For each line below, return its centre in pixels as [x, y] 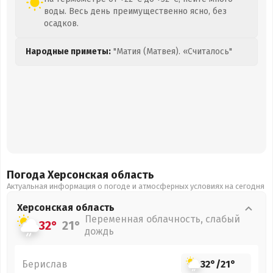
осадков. [61, 23]
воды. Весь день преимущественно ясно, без [135, 11]
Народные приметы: [68, 51]
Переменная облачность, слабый [162, 219]
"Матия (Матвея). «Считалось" [172, 51]
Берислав [45, 264]
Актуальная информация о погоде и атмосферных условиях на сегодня [136, 186]
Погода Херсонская [59, 175]
